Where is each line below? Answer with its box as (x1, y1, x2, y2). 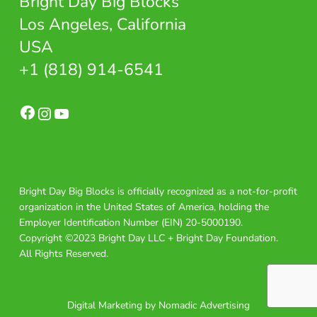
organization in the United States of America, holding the (18, 200, 269, 214)
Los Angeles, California (18, 13, 186, 35)
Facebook (35, 92, 44, 115)
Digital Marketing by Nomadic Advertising (67, 299, 250, 312)
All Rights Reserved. (18, 247, 108, 260)
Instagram (52, 93, 67, 116)
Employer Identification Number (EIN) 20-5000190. (18, 216, 243, 229)
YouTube (69, 93, 79, 116)
